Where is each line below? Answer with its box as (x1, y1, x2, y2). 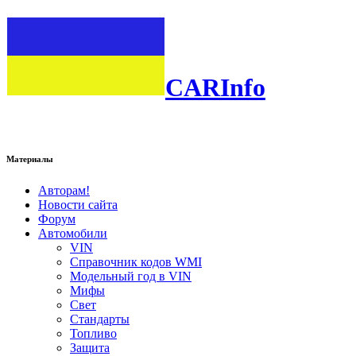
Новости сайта (38, 197, 118, 211)
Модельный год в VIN (70, 269, 192, 283)
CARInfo (165, 73, 265, 103)
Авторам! (38, 183, 90, 197)
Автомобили (38, 226, 107, 240)
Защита (70, 340, 110, 354)
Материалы (6, 153, 53, 164)
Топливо (70, 326, 117, 340)
